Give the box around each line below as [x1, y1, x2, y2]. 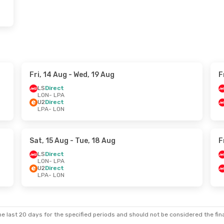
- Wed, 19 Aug [66, 70, 114, 79]
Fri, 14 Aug [29, 70, 67, 79]
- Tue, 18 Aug [68, 136, 115, 145]
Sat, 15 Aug [29, 136, 68, 145]
